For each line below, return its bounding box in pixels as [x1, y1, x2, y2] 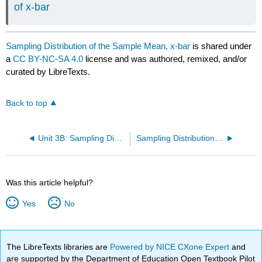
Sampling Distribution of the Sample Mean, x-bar [6, 40, 191, 51]
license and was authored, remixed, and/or [83, 53, 247, 64]
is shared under [190, 40, 252, 51]
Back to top [6, 99, 48, 108]
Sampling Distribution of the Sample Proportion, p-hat [214, 134, 223, 143]
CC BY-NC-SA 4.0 [13, 53, 84, 64]
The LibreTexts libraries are [6, 242, 111, 251]
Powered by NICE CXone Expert [110, 242, 232, 251]
